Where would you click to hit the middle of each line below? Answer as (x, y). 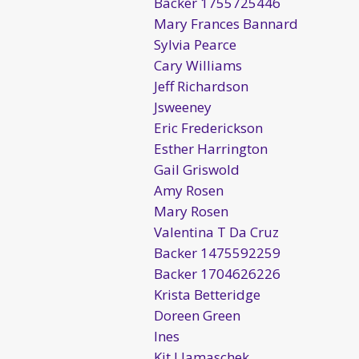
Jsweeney (183, 107)
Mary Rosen (191, 211)
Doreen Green (197, 315)
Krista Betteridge (207, 294)
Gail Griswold (197, 169)
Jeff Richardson (201, 86)
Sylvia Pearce (195, 44)
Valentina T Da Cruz (216, 232)
